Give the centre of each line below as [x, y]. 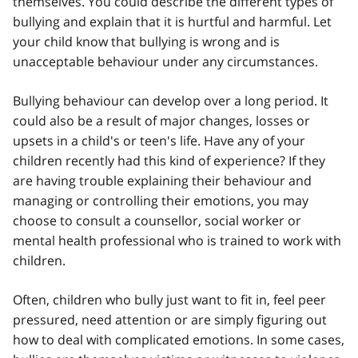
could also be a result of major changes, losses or [161, 120]
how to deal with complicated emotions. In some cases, [179, 339]
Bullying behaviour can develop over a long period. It [171, 100]
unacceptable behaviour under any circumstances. [165, 61]
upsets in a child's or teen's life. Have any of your [159, 140]
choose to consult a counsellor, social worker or [157, 220]
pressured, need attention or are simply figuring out [170, 319]
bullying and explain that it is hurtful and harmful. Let [172, 21]
